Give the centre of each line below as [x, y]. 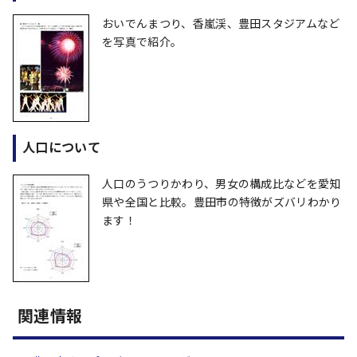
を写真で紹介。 [142, 41]
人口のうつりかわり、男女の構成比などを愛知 [222, 183]
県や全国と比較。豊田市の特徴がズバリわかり [222, 202]
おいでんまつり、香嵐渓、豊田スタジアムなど [221, 23]
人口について [61, 147]
